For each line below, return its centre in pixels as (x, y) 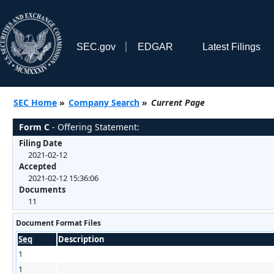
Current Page (178, 102)
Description (81, 239)
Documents (42, 189)
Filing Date (41, 143)
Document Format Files (58, 223)
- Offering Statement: (94, 127)
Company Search (104, 102)
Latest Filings (231, 46)
